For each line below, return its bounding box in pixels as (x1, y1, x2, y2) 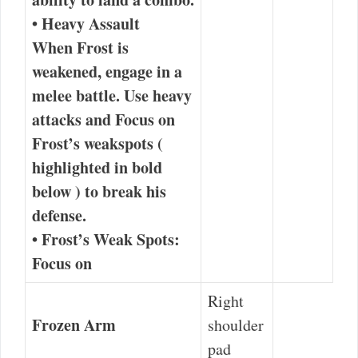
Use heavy (124, 83, 192, 107)
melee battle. (32, 83, 124, 107)
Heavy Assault (42, 11, 140, 35)
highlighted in (32, 155, 132, 179)
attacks (32, 107, 82, 131)
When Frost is (32, 35, 129, 59)
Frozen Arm (32, 312, 116, 336)
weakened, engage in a (32, 59, 182, 83)
